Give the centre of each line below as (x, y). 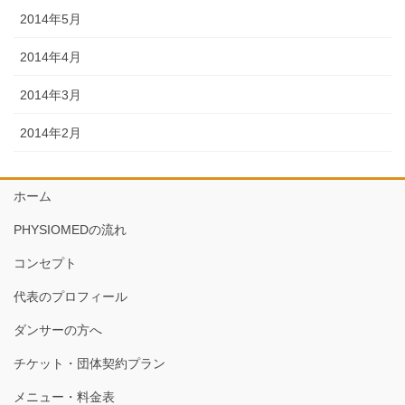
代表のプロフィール (71, 297)
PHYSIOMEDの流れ (70, 230)
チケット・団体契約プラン (89, 364)
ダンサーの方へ (58, 330)
